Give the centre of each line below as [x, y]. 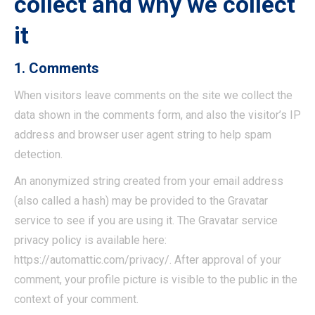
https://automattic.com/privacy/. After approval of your [148, 260]
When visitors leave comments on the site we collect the [153, 95]
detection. [38, 154]
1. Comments [57, 68]
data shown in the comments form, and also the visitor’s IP [157, 115]
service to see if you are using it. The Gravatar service [146, 220]
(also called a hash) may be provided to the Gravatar [141, 201]
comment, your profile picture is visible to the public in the [156, 279]
